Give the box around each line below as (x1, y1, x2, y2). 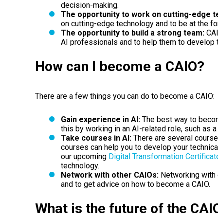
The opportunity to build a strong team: (60, 28, 204, 37)
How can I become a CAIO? (35, 58, 204, 74)
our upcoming (60, 151, 109, 161)
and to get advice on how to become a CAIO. (60, 179, 210, 189)
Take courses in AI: (60, 133, 131, 143)
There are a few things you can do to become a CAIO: (35, 91, 215, 101)
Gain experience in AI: (60, 114, 140, 124)
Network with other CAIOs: (60, 170, 159, 180)
